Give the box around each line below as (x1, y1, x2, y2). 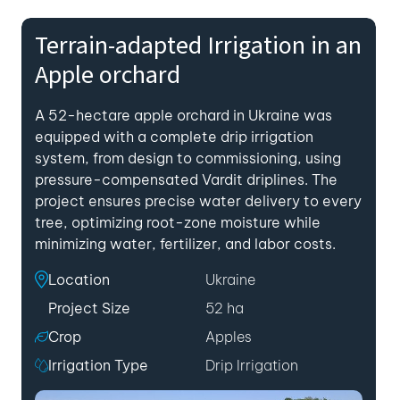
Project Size (48, 299, 130, 317)
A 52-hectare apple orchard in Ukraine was (35, 106, 332, 124)
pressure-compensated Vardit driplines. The (35, 171, 337, 188)
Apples (205, 328, 252, 346)
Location (48, 271, 110, 288)
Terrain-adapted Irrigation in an (35, 28, 362, 63)
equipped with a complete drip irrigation (35, 128, 313, 146)
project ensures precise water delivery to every (35, 192, 362, 210)
